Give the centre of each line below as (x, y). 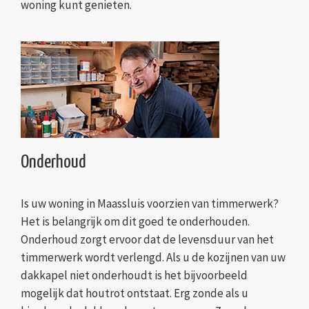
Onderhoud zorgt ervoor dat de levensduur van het (147, 240)
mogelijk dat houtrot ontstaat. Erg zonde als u (134, 293)
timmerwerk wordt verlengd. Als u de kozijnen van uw (153, 258)
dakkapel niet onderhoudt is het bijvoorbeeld (134, 276)
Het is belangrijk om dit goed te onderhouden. (135, 222)
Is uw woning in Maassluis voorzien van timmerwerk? (150, 204)
